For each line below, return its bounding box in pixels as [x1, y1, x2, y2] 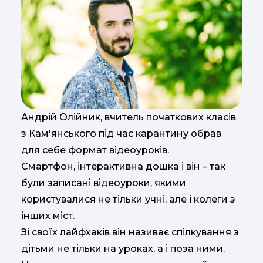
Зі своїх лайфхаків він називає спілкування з [21, 227, 239, 238]
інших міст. [21, 210, 75, 222]
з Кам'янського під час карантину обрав [21, 128, 221, 140]
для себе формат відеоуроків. [21, 144, 169, 156]
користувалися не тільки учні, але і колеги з [21, 194, 235, 205]
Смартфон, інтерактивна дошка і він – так [21, 161, 225, 173]
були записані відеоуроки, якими [21, 177, 186, 189]
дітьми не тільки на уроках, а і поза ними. [21, 243, 225, 255]
